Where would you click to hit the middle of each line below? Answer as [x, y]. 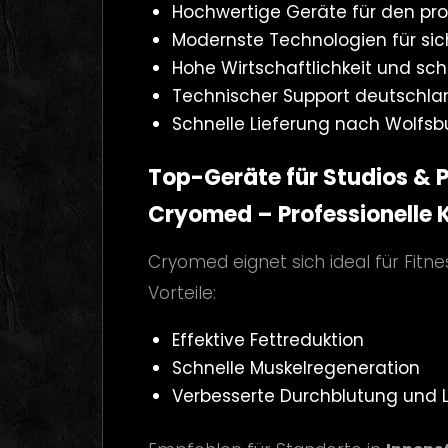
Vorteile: [182, 292]
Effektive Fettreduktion [267, 339]
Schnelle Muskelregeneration [295, 367]
